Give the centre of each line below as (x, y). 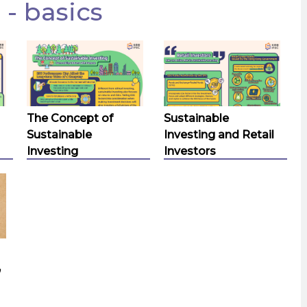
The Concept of (70, 118)
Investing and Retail (219, 134)
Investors (190, 151)
